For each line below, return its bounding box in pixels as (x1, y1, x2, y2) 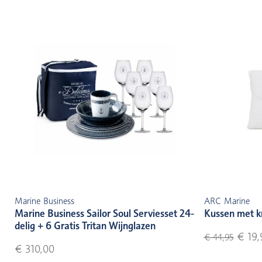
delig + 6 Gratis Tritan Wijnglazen (15, 219, 156, 232)
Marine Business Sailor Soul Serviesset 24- (15, 207, 194, 219)
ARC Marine (204, 195, 250, 206)
